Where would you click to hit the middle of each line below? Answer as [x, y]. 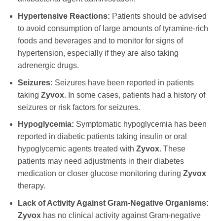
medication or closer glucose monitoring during [100, 174]
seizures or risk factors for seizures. [79, 107]
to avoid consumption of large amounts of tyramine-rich [113, 29]
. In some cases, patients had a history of [134, 95]
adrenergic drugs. [48, 66]
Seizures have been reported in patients [123, 82]
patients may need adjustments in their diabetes [101, 161]
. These [172, 149]
